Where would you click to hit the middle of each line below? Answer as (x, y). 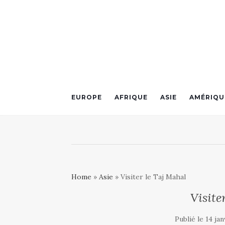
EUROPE (87, 97)
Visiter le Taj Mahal (153, 177)
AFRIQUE (131, 97)
